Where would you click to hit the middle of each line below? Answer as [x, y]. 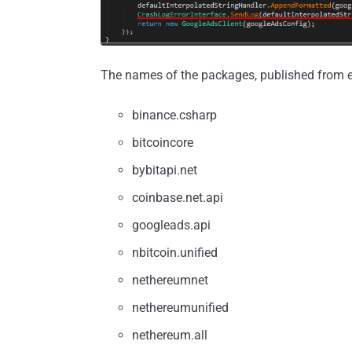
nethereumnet [170, 280]
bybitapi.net [165, 170]
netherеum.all [170, 335]
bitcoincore [163, 143]
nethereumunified [180, 308]
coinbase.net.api [178, 198]
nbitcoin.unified [175, 253]
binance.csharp [174, 115]
